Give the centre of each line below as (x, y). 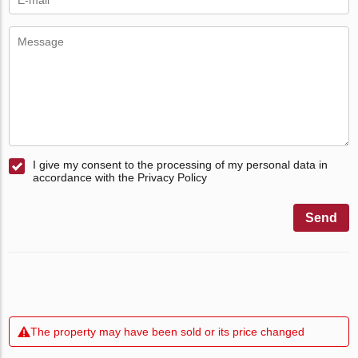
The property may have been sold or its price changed (168, 331)
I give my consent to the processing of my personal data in (181, 164)
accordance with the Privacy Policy (120, 177)
